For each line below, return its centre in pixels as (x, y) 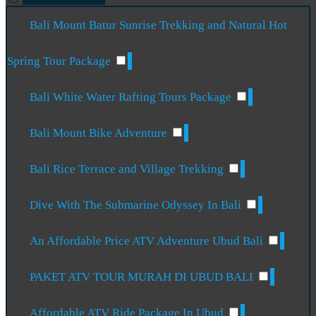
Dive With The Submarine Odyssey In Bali (137, 205)
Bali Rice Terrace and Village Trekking (128, 169)
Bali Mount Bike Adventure (100, 133)
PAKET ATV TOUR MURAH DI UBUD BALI (143, 277)
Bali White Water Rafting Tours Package (132, 97)
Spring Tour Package (60, 61)
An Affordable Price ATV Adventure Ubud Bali (148, 241)
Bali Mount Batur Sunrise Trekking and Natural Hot (159, 25)
